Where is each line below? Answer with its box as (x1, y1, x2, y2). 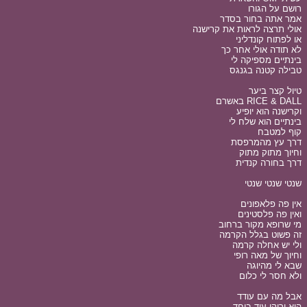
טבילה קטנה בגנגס (230, 65, 302, 75)
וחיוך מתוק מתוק (239, 147, 302, 158)
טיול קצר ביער (249, 86, 302, 96)
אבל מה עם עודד (237, 291, 302, 302)
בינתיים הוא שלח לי (229, 116, 302, 127)
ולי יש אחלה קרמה (232, 240, 302, 250)
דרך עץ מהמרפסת (231, 137, 302, 147)
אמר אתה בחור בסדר (220, 14, 302, 24)
